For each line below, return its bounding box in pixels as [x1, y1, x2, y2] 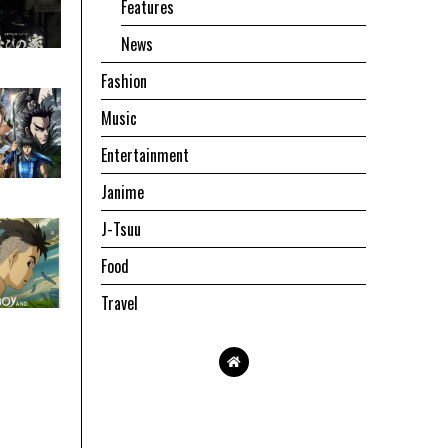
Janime [101, 180, 144, 205]
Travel [101, 291, 138, 316]
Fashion [101, 69, 147, 94]
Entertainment [101, 143, 189, 168]
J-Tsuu [101, 217, 141, 242]
